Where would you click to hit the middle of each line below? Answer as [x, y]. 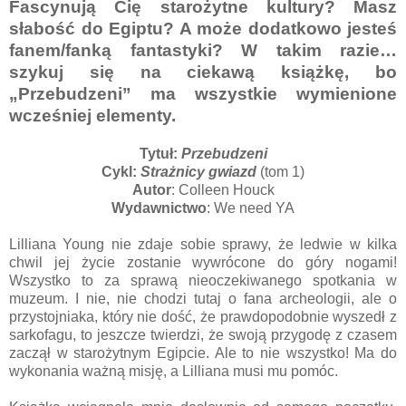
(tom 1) [280, 171]
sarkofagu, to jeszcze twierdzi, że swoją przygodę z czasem [203, 334]
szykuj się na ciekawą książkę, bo [203, 72]
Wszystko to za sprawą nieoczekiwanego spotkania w [203, 280]
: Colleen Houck [222, 189]
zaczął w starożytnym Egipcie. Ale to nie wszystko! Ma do [203, 353]
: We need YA [251, 208]
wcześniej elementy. [92, 115]
